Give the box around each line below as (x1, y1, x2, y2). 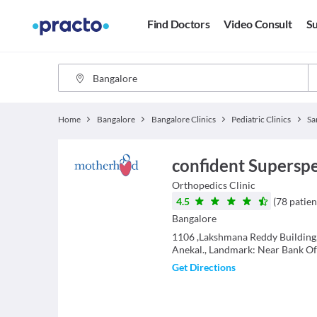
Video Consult (224, 17, 292, 31)
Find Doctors (147, 17, 210, 31)
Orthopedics (171, 179, 227, 191)
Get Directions (171, 261, 236, 273)
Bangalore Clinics (151, 114, 216, 125)
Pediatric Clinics (231, 114, 292, 125)
